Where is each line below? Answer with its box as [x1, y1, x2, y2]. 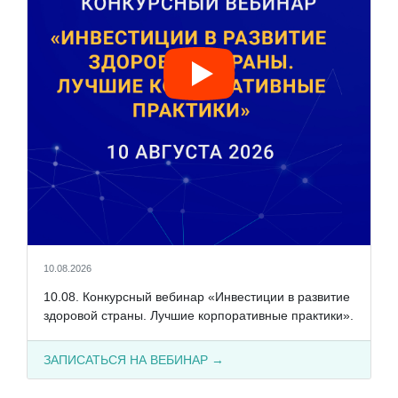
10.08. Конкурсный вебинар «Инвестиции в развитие [43, 289, 350, 304]
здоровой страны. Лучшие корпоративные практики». [43, 307, 354, 322]
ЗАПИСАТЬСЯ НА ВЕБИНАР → [43, 352, 224, 367]
